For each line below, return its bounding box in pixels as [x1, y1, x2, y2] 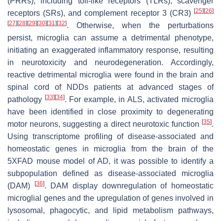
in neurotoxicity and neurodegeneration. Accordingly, [7, 58, 214, 67]
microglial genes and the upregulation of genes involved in [7, 193, 214, 202]
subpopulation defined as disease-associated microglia [7, 169, 214, 178]
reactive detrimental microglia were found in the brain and [7, 70, 214, 79]
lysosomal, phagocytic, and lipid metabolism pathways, [7, 206, 214, 215]
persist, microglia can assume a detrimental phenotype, [7, 33, 214, 42]
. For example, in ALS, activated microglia [64, 95, 214, 104]
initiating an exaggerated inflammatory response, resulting [7, 45, 214, 54]
